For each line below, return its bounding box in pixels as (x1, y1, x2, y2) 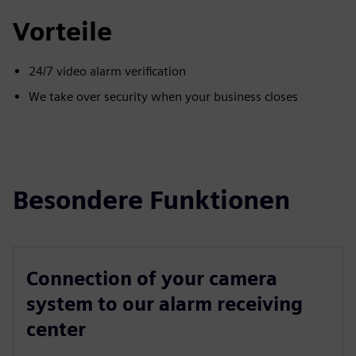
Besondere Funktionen (13, 184, 290, 215)
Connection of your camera (26, 267, 277, 290)
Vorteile (13, 16, 112, 47)
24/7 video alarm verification (29, 64, 186, 79)
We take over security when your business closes (29, 89, 298, 104)
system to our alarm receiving (26, 292, 303, 315)
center (26, 318, 86, 341)
